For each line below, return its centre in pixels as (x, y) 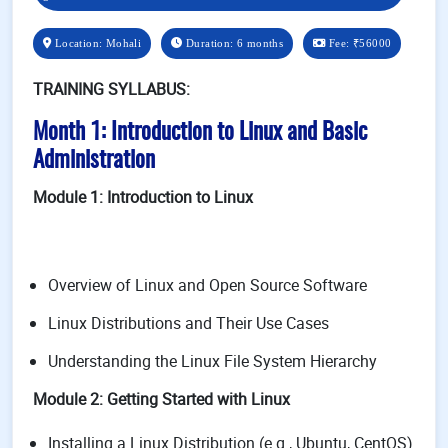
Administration (94, 161)
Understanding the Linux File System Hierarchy (212, 361)
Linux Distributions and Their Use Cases (188, 323)
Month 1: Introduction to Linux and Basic (200, 133)
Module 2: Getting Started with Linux (161, 399)
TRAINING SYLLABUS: (111, 89)
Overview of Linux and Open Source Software (207, 285)
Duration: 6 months (233, 43)
